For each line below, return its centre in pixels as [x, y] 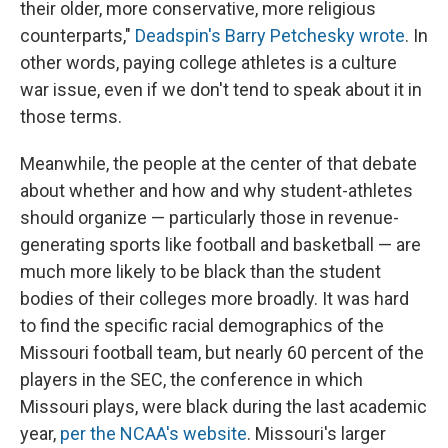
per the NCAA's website [153, 434]
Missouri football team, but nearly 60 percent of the [222, 353]
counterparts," [77, 36]
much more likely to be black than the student [200, 272]
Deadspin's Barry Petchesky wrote [270, 36]
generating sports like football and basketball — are [220, 245]
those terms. [71, 117]
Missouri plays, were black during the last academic [223, 407]
